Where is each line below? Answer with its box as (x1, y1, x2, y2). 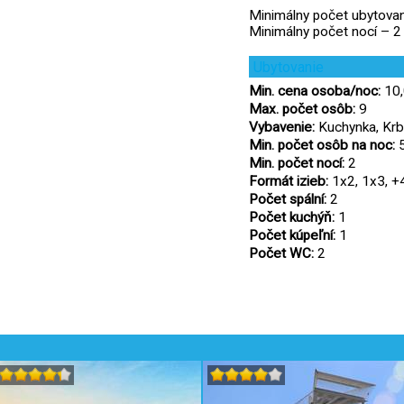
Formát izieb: (249, 173, 328, 189)
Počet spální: (249, 191, 326, 207)
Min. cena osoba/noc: (249, 83, 381, 99)
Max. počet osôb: (249, 101, 355, 117)
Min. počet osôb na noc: (249, 137, 395, 153)
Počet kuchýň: (249, 209, 335, 225)
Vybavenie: (249, 119, 315, 135)
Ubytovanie (253, 59, 324, 76)
